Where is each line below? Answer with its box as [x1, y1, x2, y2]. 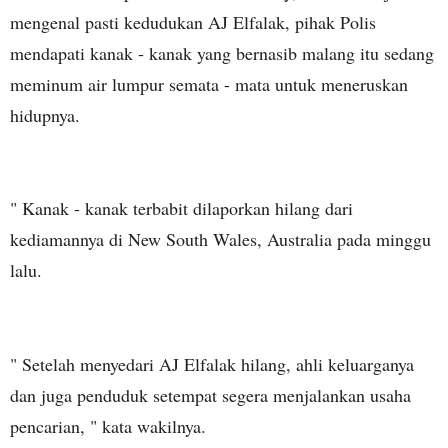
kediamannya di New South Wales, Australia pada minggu [10, 227, 431, 252]
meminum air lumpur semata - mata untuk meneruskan [10, 71, 408, 96]
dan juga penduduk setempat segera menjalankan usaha [10, 383, 411, 408]
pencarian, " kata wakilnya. [10, 414, 206, 439]
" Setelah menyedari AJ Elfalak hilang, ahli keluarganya [10, 352, 414, 377]
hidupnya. [10, 102, 80, 127]
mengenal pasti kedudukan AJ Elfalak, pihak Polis [10, 9, 376, 34]
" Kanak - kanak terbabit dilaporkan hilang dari [10, 196, 353, 221]
